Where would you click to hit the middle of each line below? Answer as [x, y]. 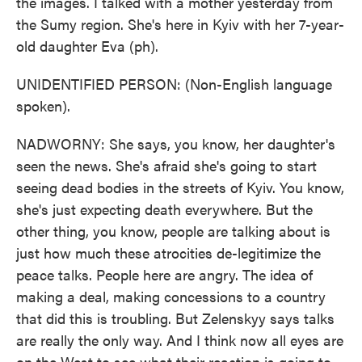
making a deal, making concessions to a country [171, 296]
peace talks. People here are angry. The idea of [164, 274]
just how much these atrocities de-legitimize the [168, 253]
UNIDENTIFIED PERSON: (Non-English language [174, 84]
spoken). [43, 105]
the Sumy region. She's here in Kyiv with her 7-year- [180, 24]
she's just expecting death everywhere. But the [164, 209]
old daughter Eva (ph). [87, 46]
